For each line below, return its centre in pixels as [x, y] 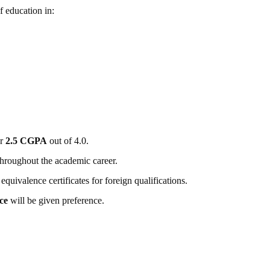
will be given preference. [56, 201]
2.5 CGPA [26, 141]
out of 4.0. [67, 141]
